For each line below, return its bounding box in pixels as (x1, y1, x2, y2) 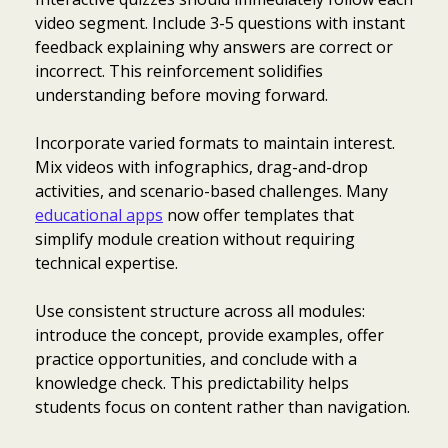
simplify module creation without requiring (35, 227, 355, 250)
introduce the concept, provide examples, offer (35, 323, 384, 346)
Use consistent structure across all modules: (35, 299, 365, 322)
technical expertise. (35, 251, 178, 274)
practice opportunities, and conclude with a (35, 347, 357, 370)
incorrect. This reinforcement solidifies (35, 59, 323, 82)
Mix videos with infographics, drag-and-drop (35, 155, 368, 178)
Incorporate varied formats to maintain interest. (35, 131, 395, 154)
